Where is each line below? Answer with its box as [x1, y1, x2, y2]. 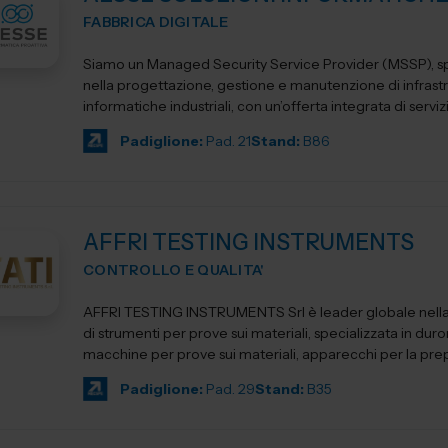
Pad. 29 [206, 380, 255, 398]
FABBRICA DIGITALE [83, 13, 229, 31]
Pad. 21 [206, 132, 251, 150]
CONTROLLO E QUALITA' [83, 261, 265, 279]
